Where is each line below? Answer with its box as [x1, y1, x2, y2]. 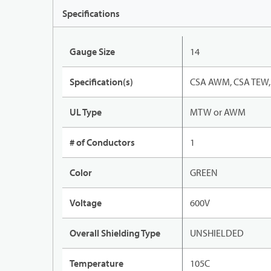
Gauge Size [70, 45, 115, 58]
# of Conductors [70, 136, 135, 149]
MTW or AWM [190, 106, 246, 119]
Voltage [70, 197, 102, 209]
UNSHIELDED [190, 227, 244, 240]
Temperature [70, 257, 123, 270]
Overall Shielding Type [70, 227, 160, 240]
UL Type [70, 106, 102, 119]
